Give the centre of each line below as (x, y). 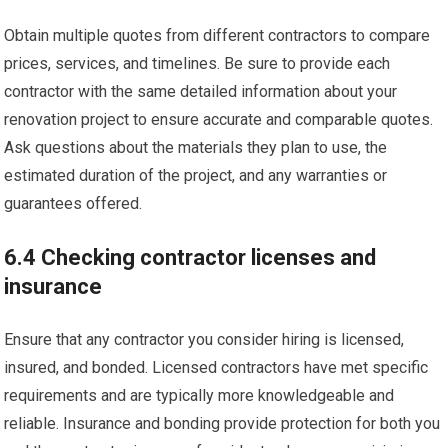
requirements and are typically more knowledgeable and (199, 395)
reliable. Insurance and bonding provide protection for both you (222, 423)
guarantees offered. (73, 203)
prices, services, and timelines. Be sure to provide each (197, 63)
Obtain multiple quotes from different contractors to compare (217, 35)
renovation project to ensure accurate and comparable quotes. (219, 119)
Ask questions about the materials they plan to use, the (196, 147)
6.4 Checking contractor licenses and (190, 257)
